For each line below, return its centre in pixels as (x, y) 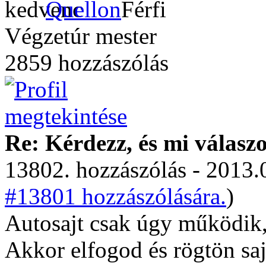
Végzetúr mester (81, 36)
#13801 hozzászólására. (115, 196)
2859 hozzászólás (87, 63)
